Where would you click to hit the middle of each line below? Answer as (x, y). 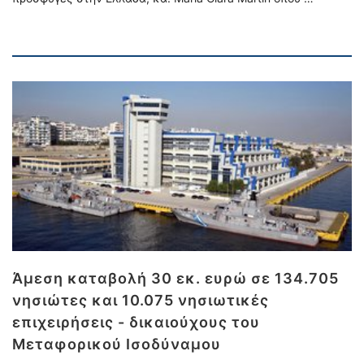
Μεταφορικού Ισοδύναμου (117, 344)
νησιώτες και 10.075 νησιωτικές (141, 300)
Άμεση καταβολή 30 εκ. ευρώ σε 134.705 (175, 278)
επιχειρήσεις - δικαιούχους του (136, 322)
